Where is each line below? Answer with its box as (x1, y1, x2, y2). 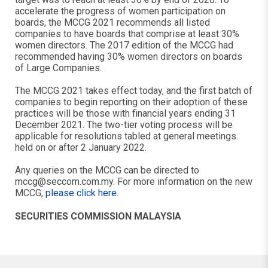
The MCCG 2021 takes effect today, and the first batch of (15, 85, 252, 96)
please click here (45, 187, 117, 199)
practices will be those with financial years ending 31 (15, 108, 236, 119)
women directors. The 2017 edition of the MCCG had (15, 39, 233, 51)
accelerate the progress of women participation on (15, 5, 226, 17)
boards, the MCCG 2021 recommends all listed (15, 17, 210, 28)
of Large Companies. (15, 62, 102, 74)
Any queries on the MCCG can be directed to (15, 165, 199, 176)
